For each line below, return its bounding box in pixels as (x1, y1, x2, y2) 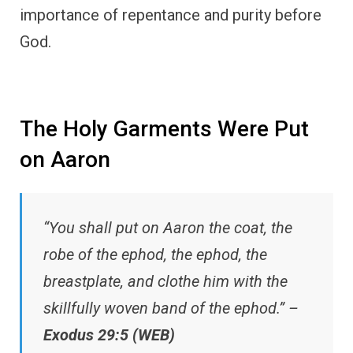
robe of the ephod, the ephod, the (43, 244, 267, 264)
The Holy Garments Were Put (20, 116, 309, 143)
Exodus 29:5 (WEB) (43, 325, 175, 344)
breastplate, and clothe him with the (43, 271, 288, 291)
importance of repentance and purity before (20, 6, 321, 25)
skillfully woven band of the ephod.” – (43, 298, 299, 318)
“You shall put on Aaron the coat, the (43, 217, 292, 237)
